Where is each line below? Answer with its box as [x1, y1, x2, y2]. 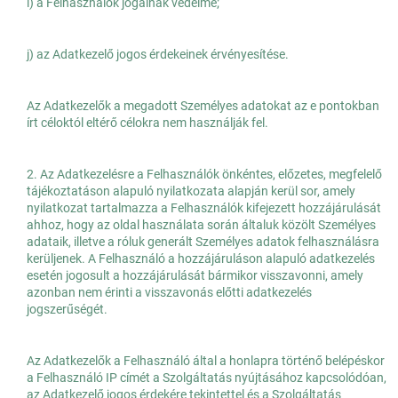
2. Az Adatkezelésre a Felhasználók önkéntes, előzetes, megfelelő [27, 167, 382, 182]
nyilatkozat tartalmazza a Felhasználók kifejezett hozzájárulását [27, 201, 381, 216]
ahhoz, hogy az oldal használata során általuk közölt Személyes [27, 218, 376, 233]
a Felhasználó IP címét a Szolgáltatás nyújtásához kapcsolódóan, [27, 370, 386, 386]
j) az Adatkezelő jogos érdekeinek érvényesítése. [27, 47, 289, 62]
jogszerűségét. [27, 302, 107, 317]
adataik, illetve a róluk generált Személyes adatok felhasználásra [27, 235, 379, 250]
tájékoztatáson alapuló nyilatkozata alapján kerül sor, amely [27, 184, 355, 199]
